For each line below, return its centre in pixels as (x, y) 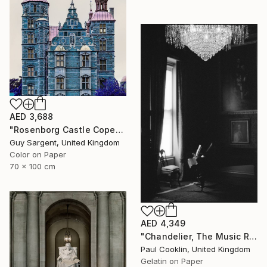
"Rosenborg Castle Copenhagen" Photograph (119, 130)
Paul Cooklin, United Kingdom (195, 249)
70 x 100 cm (32, 167)
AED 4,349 (163, 223)
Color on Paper (38, 155)
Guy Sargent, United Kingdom (65, 143)
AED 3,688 (32, 117)
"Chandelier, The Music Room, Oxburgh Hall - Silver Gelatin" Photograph (253, 237)
